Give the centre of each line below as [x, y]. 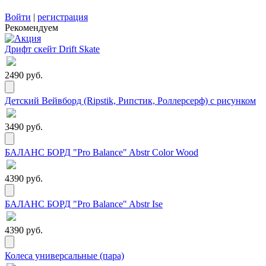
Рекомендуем [31, 28]
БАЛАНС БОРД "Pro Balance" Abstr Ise [84, 204]
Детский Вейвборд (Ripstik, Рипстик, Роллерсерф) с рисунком [130, 101]
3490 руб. [24, 127]
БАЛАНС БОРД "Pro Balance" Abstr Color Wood [102, 153]
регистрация [63, 17]
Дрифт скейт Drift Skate [52, 49]
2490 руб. [24, 75]
